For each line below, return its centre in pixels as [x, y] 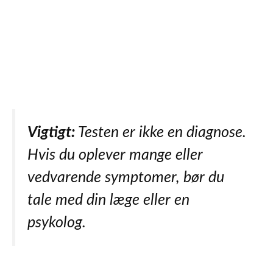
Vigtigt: [51, 132]
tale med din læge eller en [108, 200]
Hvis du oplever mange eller [115, 155]
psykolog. [57, 222]
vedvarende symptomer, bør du [126, 177]
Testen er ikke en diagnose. [161, 132]
